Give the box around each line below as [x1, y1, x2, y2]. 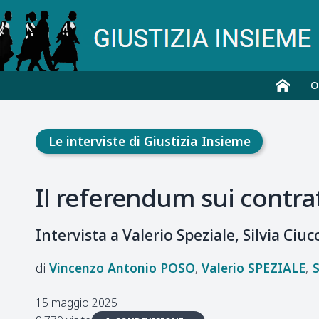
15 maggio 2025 [36, 294, 117, 310]
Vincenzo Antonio [49, 258, 157, 276]
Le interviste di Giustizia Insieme [48, 132, 251, 150]
